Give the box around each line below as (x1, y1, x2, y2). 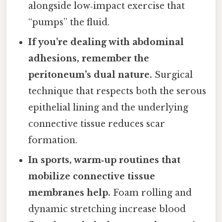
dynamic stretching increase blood (28, 203, 186, 215)
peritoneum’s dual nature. (28, 69, 153, 80)
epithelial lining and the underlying (28, 102, 189, 113)
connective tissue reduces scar (28, 118, 166, 129)
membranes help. (28, 187, 111, 198)
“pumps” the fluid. (28, 16, 110, 28)
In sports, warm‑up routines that (28, 154, 181, 166)
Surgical (152, 69, 193, 80)
